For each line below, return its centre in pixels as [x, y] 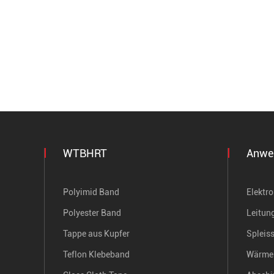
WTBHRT [85, 154]
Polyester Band [92, 213]
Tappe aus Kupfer [96, 234]
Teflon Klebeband [96, 255]
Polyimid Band [91, 192]
